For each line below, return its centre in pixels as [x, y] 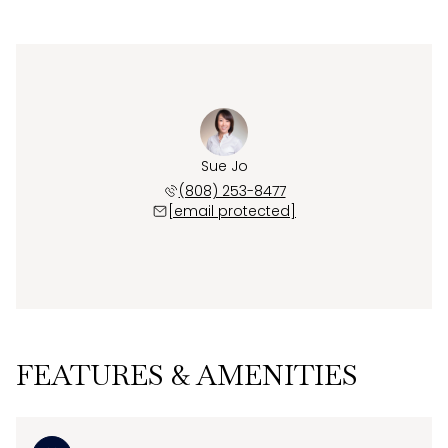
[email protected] [232, 210]
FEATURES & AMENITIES [187, 374]
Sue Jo [224, 165]
